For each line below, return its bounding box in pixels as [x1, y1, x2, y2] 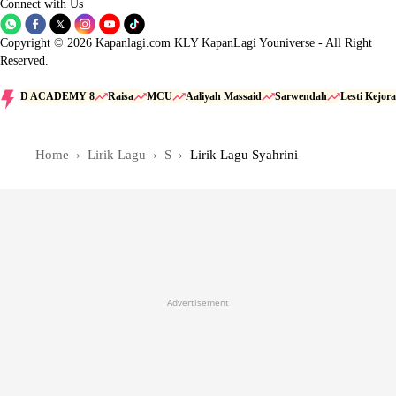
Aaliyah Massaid [186, 90, 262, 103]
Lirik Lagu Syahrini [190, 148, 298, 163]
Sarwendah [275, 90, 327, 103]
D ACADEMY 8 [20, 90, 95, 103]
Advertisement [167, 295, 229, 308]
